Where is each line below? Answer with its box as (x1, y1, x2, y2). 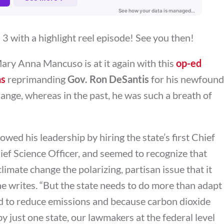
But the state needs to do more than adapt (43, 179, 222, 191)
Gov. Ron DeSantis (67, 73, 149, 85)
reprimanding (5, 73, 67, 85)
